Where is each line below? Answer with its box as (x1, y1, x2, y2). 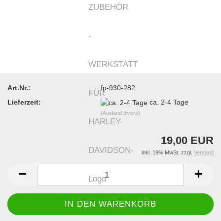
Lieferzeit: (7, 98, 41, 106)
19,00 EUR (161, 134, 214, 147)
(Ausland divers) (101, 110, 141, 116)
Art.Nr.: (7, 83, 31, 92)
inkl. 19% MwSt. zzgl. (142, 149, 194, 156)
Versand (194, 149, 214, 156)
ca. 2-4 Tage (149, 98, 189, 106)
